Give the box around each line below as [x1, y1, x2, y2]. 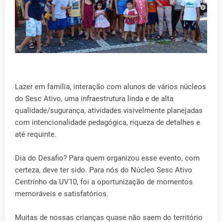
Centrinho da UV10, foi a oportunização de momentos [15, 177, 193, 186]
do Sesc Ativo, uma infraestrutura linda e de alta [15, 94, 173, 103]
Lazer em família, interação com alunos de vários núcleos [15, 82, 206, 91]
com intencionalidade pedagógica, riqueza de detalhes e [15, 117, 200, 127]
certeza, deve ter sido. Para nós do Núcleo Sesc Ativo [15, 165, 192, 174]
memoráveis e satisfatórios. [15, 189, 109, 198]
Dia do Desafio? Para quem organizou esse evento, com [15, 153, 200, 163]
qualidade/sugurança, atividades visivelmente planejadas [15, 106, 203, 115]
